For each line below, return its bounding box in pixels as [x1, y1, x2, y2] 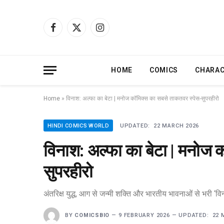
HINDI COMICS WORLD [47, 122, 109, 129]
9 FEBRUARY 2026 [118, 211, 170, 218]
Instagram [99, 27, 132, 36]
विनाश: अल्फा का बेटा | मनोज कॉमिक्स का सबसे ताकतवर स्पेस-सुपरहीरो [66, 95, 219, 102]
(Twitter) [75, 38, 104, 46]
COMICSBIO [74, 211, 110, 218]
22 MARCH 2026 [153, 122, 199, 129]
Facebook [52, 27, 83, 36]
